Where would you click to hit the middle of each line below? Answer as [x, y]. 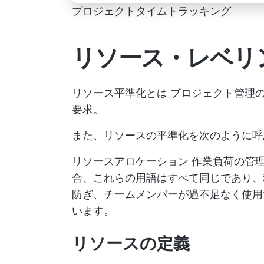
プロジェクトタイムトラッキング [151, 11]
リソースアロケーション [130, 161]
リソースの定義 [131, 243]
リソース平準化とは [121, 93]
